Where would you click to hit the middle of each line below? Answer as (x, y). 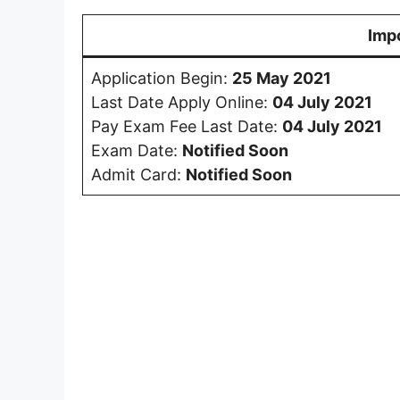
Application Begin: (162, 78)
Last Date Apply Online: (182, 102)
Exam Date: (137, 150)
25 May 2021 (282, 78)
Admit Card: (138, 174)
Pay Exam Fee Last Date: (187, 126)
